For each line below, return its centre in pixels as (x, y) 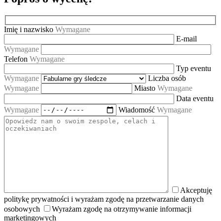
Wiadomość (137, 110)
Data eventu (195, 98)
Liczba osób (167, 78)
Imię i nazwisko (29, 29)
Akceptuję (196, 190)
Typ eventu (194, 68)
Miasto (145, 88)
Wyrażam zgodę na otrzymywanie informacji (122, 209)
